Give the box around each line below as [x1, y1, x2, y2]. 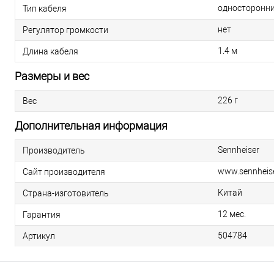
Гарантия [23, 209, 61, 220]
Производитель [23, 145, 85, 155]
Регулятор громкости [23, 24, 108, 35]
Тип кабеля [23, 3, 67, 13]
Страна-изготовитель [23, 188, 109, 198]
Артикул [23, 231, 55, 241]
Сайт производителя [23, 166, 105, 177]
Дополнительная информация [15, 119, 168, 132]
